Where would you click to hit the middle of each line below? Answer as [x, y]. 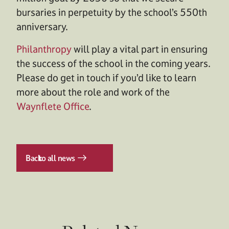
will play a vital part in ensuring [140, 49]
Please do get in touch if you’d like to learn [106, 77]
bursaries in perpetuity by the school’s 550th [112, 12]
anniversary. [42, 26]
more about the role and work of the [93, 92]
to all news [57, 158]
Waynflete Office [53, 106]
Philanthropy [44, 49]
